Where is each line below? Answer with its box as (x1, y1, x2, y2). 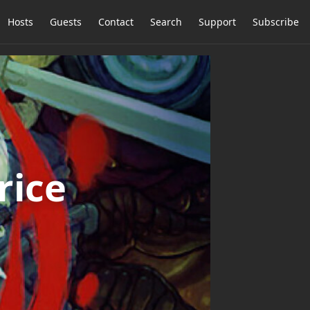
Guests (50, 15, 82, 28)
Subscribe (253, 15, 299, 28)
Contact (98, 15, 134, 28)
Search (150, 15, 182, 28)
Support (199, 15, 236, 28)
